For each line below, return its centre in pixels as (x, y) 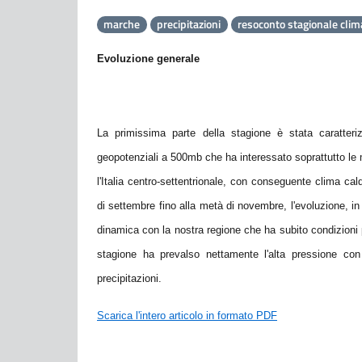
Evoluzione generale (148, 59)
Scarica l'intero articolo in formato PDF (187, 316)
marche (122, 24)
